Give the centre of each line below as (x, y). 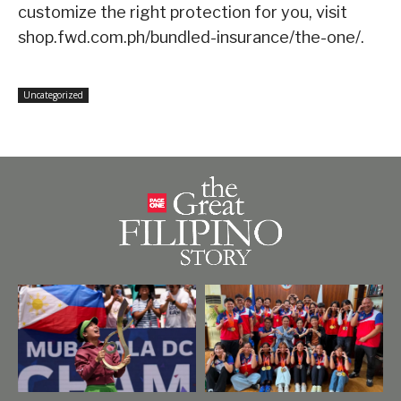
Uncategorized (53, 94)
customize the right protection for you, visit (183, 12)
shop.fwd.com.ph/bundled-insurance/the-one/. (191, 37)
